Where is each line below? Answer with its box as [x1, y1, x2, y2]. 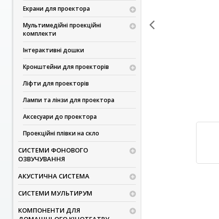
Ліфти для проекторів [22, 79, 89, 88]
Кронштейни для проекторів [22, 63, 109, 71]
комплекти [22, 29, 56, 38]
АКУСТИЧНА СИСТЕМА [18, 172, 89, 180]
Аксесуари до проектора [22, 112, 97, 121]
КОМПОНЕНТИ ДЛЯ [18, 206, 80, 215]
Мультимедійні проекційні [22, 21, 101, 29]
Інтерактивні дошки [22, 46, 84, 54]
